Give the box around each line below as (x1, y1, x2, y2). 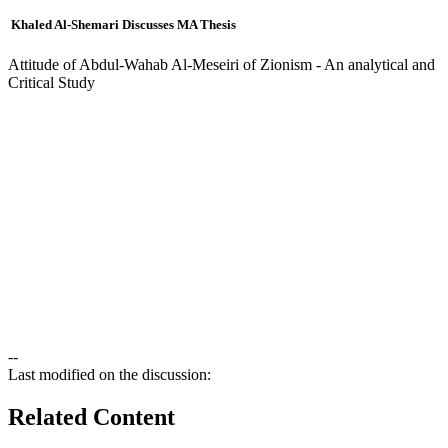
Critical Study (8, 73, 95, 91)
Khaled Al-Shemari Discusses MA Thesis (8, 17, 236, 33)
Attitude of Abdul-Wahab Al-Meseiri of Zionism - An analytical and (8, 55, 435, 73)
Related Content (8, 403, 175, 430)
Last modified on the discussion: (8, 365, 211, 383)
